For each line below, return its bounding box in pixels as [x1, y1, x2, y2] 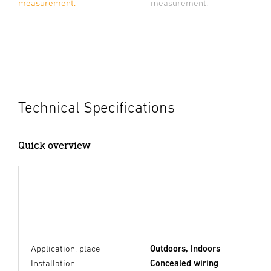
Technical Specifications [18, 99, 175, 116]
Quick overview [18, 139, 91, 152]
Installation [31, 257, 75, 268]
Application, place [31, 243, 100, 253]
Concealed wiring [150, 257, 218, 268]
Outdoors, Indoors [150, 243, 220, 253]
